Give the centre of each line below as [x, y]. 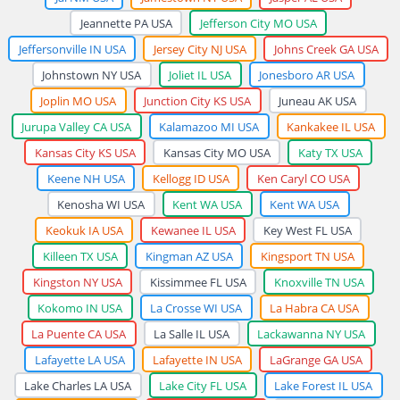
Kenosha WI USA [101, 204]
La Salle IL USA [192, 333]
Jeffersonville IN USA [72, 49]
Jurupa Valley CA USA [76, 126]
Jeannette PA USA [126, 23]
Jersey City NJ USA [200, 49]
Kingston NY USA [77, 282]
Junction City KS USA [197, 100]
